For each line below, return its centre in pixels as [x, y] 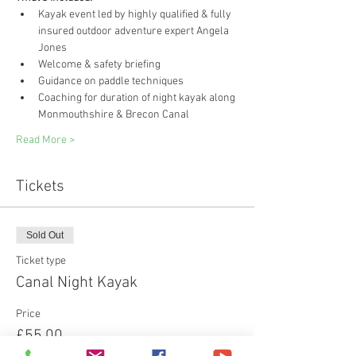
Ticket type [41, 261]
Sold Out [45, 235]
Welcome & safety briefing [99, 64]
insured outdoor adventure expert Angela [135, 31]
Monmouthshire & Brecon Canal [114, 114]
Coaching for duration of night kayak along [138, 98]
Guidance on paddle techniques [111, 81]
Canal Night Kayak [77, 282]
